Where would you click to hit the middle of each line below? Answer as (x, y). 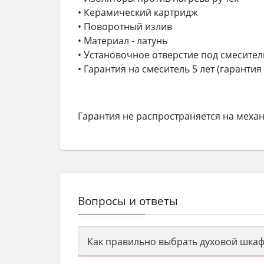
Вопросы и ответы (128, 201)
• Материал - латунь (123, 41)
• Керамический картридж (138, 13)
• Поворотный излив (125, 27)
